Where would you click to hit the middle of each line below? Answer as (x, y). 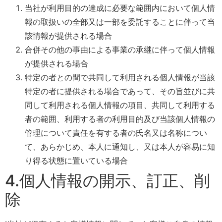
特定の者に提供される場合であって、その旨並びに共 (120, 91)
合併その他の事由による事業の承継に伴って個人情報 (120, 49)
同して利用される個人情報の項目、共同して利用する (120, 105)
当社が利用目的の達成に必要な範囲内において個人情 (120, 8)
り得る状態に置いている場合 (76, 160)
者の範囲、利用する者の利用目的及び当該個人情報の (120, 119)
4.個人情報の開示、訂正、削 (108, 180)
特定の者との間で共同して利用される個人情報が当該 (120, 77)
